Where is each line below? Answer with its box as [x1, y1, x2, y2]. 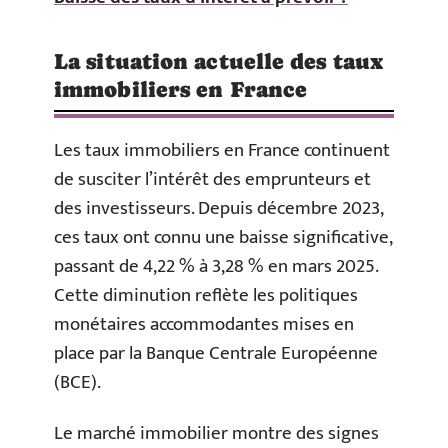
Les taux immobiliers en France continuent [54, 134, 390, 166]
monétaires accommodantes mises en [54, 308, 354, 340]
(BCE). [54, 366, 101, 398]
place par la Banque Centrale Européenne [54, 337, 378, 369]
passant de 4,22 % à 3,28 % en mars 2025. [54, 250, 378, 282]
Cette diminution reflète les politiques [54, 279, 358, 311]
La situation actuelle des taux [54, 48, 384, 74]
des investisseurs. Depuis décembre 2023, [54, 192, 383, 224]
